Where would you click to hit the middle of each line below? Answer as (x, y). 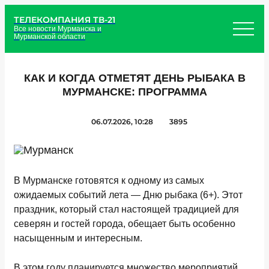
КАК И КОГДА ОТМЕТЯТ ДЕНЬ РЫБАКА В (134, 78)
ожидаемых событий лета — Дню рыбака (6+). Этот (128, 195)
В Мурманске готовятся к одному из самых (109, 180)
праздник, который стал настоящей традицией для (126, 209)
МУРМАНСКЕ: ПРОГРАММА (134, 92)
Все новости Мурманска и (58, 29)
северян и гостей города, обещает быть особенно (125, 224)
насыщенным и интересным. (79, 238)
